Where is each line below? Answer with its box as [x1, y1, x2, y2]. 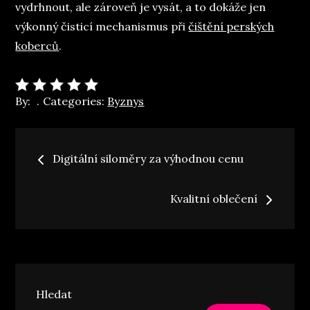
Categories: [43, 94, 108, 109]
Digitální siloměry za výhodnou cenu [53, 152, 244, 166]
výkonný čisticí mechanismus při [15, 19, 189, 34]
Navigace [15, 126, 154, 167]
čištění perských [188, 19, 275, 34]
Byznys [107, 94, 145, 109]
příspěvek [15, 203, 155, 245]
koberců [15, 39, 60, 53]
